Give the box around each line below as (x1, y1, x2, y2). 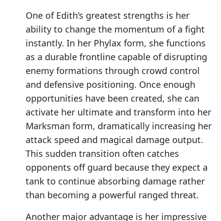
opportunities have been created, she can (26, 92, 199, 105)
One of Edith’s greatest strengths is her (26, 9, 189, 22)
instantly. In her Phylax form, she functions (26, 37, 206, 49)
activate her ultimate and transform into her (26, 106, 211, 118)
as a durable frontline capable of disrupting (26, 51, 207, 63)
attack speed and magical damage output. (26, 134, 203, 146)
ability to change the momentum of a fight (26, 23, 205, 36)
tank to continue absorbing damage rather (26, 175, 205, 187)
